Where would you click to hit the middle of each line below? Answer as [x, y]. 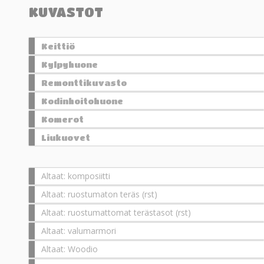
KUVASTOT [66, 12]
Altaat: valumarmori [79, 231]
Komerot [62, 119]
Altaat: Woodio [70, 249]
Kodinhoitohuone [82, 101]
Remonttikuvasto [84, 82]
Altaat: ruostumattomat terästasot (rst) [116, 212]
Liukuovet [66, 137]
